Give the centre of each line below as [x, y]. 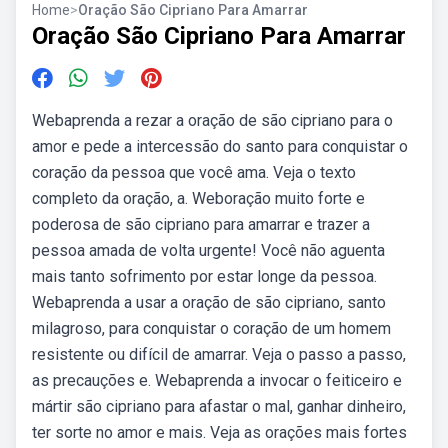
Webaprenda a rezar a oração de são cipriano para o [212, 120]
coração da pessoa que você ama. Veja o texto [194, 172]
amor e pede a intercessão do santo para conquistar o [220, 146]
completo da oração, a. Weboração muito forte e [198, 198]
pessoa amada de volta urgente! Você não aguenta [208, 250]
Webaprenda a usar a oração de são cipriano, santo [209, 302]
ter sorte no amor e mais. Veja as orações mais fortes [219, 432]
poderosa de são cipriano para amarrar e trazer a [201, 224]
